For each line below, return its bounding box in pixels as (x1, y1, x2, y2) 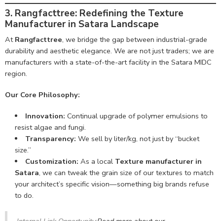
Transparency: (25, 133, 76, 144)
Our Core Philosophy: (5, 89, 80, 100)
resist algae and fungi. (15, 122, 86, 132)
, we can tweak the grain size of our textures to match (39, 167, 214, 178)
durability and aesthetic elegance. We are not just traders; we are (5, 45, 214, 56)
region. (5, 68, 27, 78)
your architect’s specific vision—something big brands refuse (15, 179, 209, 189)
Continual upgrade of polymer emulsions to (65, 110, 208, 121)
